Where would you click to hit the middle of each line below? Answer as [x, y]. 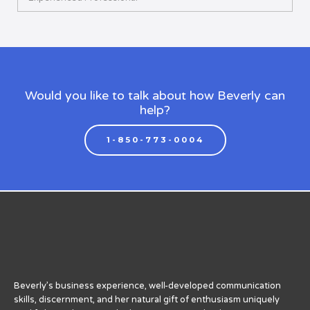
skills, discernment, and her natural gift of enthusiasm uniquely [147, 299]
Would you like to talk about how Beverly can [155, 96]
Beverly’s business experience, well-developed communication [147, 285]
